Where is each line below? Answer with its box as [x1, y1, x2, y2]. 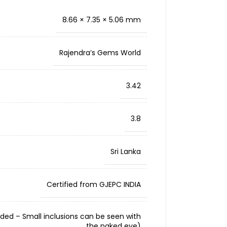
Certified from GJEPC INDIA [46, 179, 141, 190]
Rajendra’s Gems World [59, 48, 141, 58]
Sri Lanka [110, 146, 141, 157]
